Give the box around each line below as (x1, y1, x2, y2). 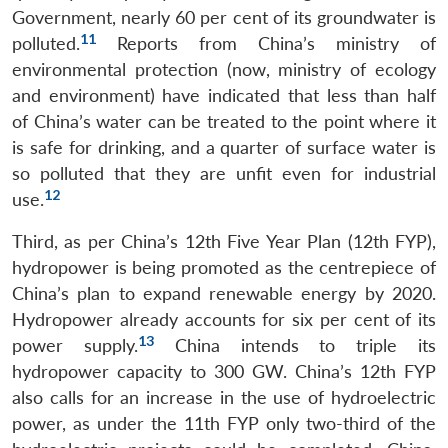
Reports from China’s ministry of (96, 32, 436, 54)
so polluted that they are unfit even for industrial (12, 162, 436, 184)
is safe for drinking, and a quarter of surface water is (12, 136, 436, 158)
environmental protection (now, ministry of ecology (12, 58, 436, 80)
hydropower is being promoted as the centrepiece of (12, 256, 436, 278)
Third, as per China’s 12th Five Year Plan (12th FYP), (12, 230, 436, 252)
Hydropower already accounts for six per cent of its (12, 308, 436, 330)
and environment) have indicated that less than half (12, 84, 436, 106)
